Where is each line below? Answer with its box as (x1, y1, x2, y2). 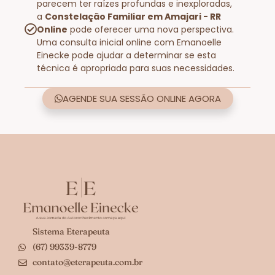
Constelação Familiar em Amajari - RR (45, 10, 221, 23)
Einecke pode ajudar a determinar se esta (37, 48, 216, 61)
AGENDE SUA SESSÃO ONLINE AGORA (62, 91, 221, 105)
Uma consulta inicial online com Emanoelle (37, 36, 222, 48)
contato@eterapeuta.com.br (32, 257, 142, 268)
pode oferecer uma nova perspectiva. (68, 23, 234, 36)
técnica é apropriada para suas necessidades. (37, 61, 234, 74)
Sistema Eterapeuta (32, 226, 110, 238)
